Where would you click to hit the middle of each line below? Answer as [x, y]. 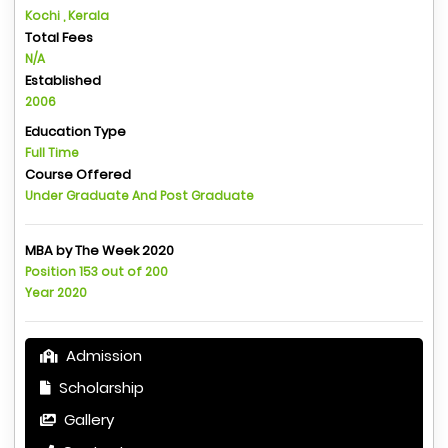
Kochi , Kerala [67, 15]
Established [63, 80]
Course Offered [78, 174]
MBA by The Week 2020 [99, 250]
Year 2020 [56, 292]
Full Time [52, 152]
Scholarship [99, 387]
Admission [102, 355]
